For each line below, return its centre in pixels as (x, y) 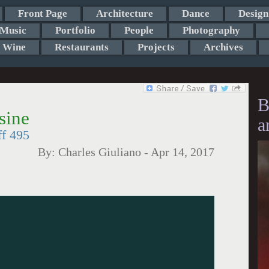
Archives (223, 47)
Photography (211, 30)
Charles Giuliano (100, 152)
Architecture (124, 14)
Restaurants (81, 47)
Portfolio (75, 30)
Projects (156, 47)
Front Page (42, 14)
